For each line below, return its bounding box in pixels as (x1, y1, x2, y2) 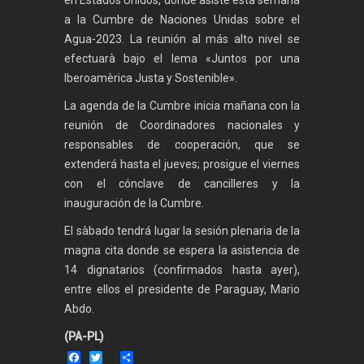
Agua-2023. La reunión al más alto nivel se (64, 32, 300, 46)
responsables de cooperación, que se (64, 138, 300, 152)
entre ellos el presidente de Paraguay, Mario (64, 283, 300, 297)
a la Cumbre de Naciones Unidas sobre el (64, 13, 300, 27)
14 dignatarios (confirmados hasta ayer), (64, 263, 300, 277)
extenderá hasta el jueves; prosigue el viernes (64, 158, 300, 171)
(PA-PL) (64, 330, 104, 344)
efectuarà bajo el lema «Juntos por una (64, 52, 300, 66)
